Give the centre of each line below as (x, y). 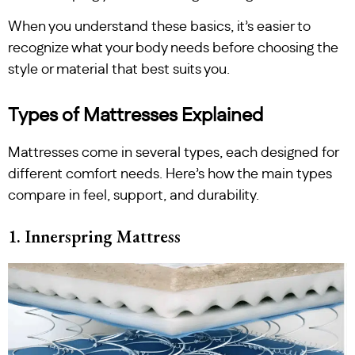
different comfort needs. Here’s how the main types (170, 175)
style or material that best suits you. (119, 70)
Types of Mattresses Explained (136, 116)
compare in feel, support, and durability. (134, 196)
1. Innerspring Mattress (94, 237)
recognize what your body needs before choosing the (173, 49)
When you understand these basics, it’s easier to (159, 27)
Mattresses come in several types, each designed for (173, 153)
